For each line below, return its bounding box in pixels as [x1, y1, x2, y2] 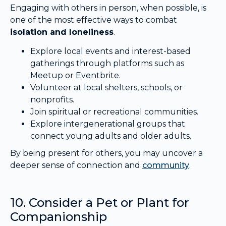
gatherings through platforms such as [30, 59, 184, 69]
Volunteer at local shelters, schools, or [30, 83, 183, 93]
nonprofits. [30, 95, 74, 105]
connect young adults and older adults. [30, 131, 191, 141]
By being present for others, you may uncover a [10, 148, 203, 158]
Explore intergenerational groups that [30, 119, 185, 129]
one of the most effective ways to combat [10, 15, 177, 25]
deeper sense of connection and [10, 160, 142, 171]
